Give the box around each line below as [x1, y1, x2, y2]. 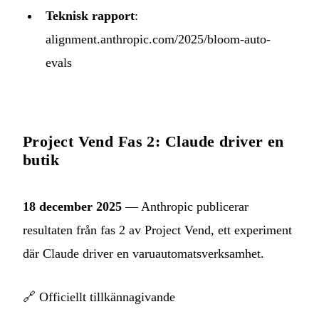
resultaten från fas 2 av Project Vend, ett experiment [23, 223, 292, 238]
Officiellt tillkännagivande [39, 290, 175, 305]
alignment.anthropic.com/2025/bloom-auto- [46, 32, 271, 47]
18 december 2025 [23, 199, 122, 214]
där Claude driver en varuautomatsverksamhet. [23, 246, 264, 261]
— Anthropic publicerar [122, 199, 249, 214]
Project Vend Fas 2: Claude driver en [23, 132, 284, 151]
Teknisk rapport [46, 9, 135, 23]
